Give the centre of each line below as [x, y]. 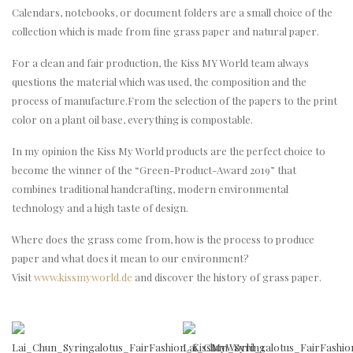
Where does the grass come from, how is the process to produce [163, 239]
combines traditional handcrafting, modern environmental [150, 188]
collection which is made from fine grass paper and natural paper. [165, 31]
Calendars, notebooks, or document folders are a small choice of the [172, 12]
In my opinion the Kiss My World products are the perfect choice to [169, 150]
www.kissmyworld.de [83, 277]
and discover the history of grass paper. [229, 277]
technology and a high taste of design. [100, 207]
